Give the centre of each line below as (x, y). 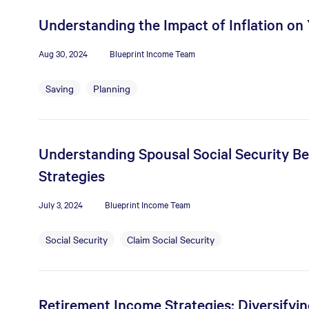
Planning (112, 88)
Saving (60, 88)
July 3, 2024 (61, 204)
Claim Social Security (171, 239)
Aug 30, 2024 (63, 53)
